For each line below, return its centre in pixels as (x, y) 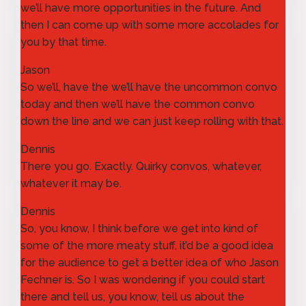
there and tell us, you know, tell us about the (133, 296)
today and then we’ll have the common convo (138, 104)
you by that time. (64, 42)
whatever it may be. (71, 183)
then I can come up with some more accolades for (150, 25)
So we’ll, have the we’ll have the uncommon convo (149, 87)
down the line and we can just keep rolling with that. (152, 121)
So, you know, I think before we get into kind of (139, 228)
